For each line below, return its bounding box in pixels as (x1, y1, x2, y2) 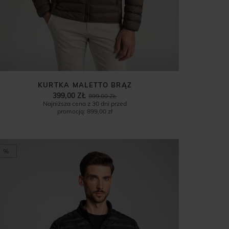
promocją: (57, 107, 85, 115)
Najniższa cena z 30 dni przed (42, 99, 127, 107)
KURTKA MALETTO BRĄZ (37, 80, 132, 89)
